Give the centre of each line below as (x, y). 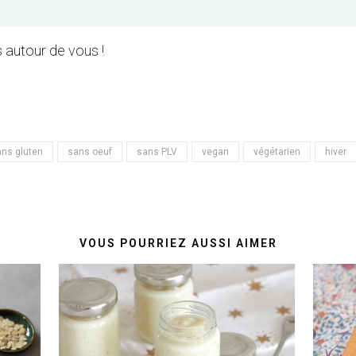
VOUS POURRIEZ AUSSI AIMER (178, 243)
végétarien (277, 151)
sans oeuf (90, 151)
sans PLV (157, 151)
